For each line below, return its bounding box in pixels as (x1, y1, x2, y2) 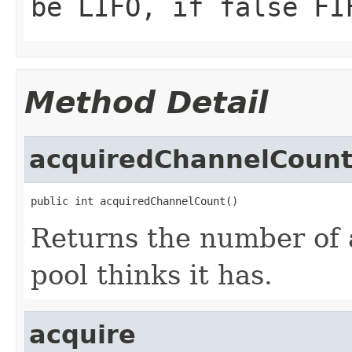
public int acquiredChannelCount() (31, 194, 238, 207)
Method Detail (24, 84, 268, 120)
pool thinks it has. (31, 258, 273, 291)
